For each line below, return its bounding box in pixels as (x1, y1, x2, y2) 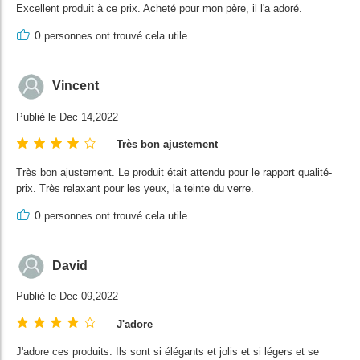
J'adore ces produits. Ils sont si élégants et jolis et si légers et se (16, 346, 319, 358)
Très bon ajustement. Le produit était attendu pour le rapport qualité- (16, 166, 332, 178)
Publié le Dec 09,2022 (16, 290, 118, 303)
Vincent (52, 79, 99, 93)
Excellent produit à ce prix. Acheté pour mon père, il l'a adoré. (16, 2, 302, 14)
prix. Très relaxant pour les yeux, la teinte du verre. (16, 182, 254, 194)
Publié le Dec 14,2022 (16, 110, 118, 123)
